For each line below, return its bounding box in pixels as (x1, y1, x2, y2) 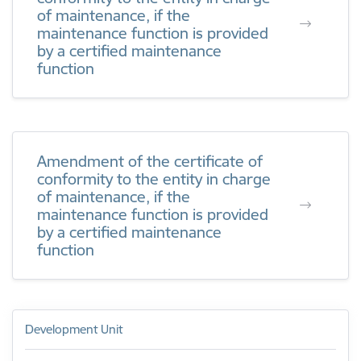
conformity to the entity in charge (37, 169, 271, 189)
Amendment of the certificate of (37, 151, 263, 171)
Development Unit (25, 322, 122, 337)
